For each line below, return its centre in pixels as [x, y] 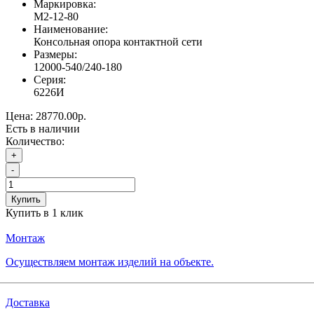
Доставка [28, 302]
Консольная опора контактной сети [118, 41]
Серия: [50, 79]
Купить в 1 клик [45, 212]
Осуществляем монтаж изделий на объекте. [110, 261]
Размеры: [55, 54]
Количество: [35, 141]
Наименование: [71, 29]
